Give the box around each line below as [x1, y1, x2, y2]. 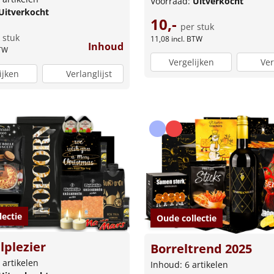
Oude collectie [157, 212, 217, 224]
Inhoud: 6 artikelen [150, 259, 228, 271]
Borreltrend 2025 [150, 240, 252, 257]
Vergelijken [168, 56, 214, 68]
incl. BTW [171, 33, 202, 44]
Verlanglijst [65, 67, 112, 80]
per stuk [180, 20, 214, 32]
